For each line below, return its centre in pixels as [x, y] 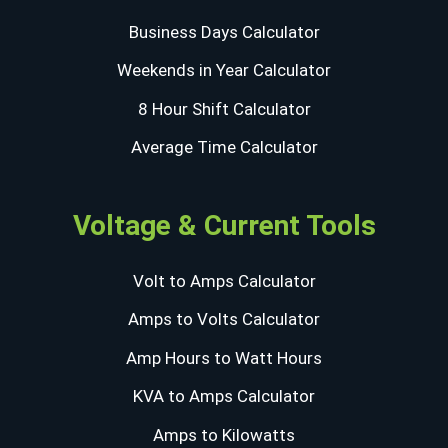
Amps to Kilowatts [224, 434]
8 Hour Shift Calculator [224, 108]
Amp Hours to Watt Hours [224, 357]
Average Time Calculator [224, 147]
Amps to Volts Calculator [224, 319]
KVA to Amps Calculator [224, 396]
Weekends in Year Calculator [224, 70]
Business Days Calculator [224, 31]
